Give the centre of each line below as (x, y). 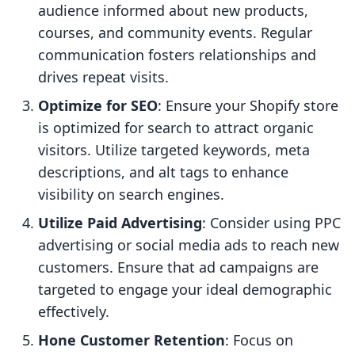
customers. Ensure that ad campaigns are (178, 267)
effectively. (74, 312)
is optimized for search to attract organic (176, 128)
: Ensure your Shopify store (248, 106)
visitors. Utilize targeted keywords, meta (174, 150)
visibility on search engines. (131, 195)
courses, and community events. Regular (175, 33)
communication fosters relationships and (177, 55)
